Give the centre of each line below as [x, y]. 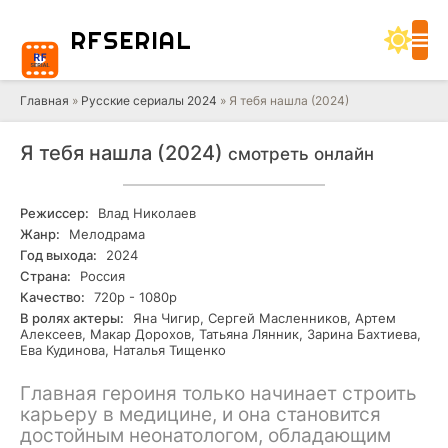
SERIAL [147, 40]
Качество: [52, 297]
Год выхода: [58, 255]
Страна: [45, 276]
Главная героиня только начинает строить [218, 393]
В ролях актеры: [72, 318]
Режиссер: [54, 213]
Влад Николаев [145, 213]
